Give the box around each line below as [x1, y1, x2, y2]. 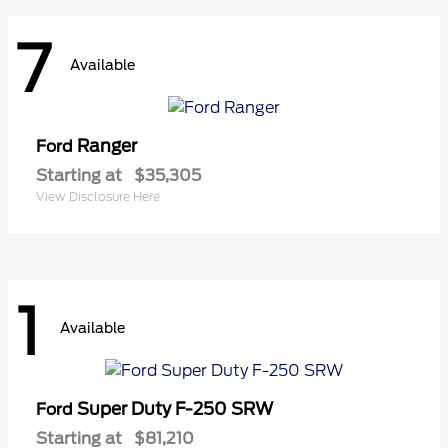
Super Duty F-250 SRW [77, 399, 273, 420]
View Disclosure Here [36, 188, 160, 204]
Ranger [77, 135, 137, 156]
